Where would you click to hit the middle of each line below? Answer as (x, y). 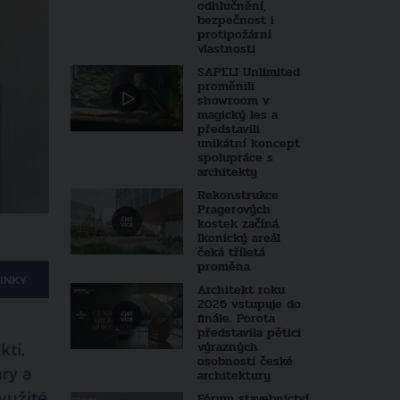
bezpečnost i (235, 20)
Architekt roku (241, 290)
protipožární (234, 34)
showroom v (233, 100)
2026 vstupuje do (249, 304)
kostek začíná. (239, 224)
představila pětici (249, 333)
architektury (233, 375)
